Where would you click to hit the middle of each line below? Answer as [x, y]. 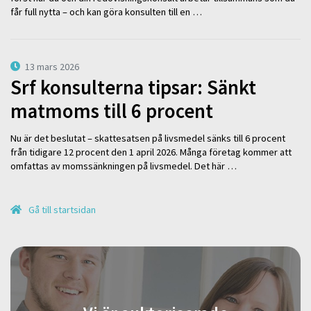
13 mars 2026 [52, 66]
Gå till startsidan [61, 210]
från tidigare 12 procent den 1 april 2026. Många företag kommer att [151, 152]
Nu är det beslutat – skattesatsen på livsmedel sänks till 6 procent [148, 138]
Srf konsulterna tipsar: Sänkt [133, 88]
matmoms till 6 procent [112, 111]
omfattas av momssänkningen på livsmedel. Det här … [124, 166]
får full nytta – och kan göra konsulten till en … [106, 12]
